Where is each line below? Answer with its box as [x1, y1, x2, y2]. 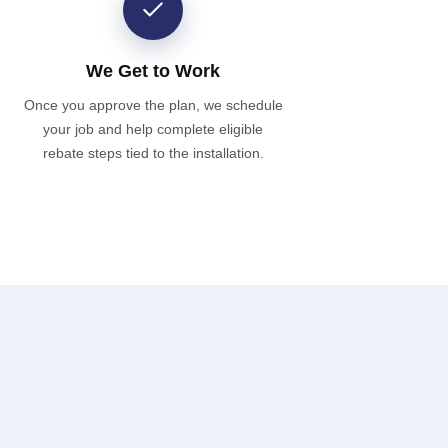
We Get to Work [86, 60, 221, 81]
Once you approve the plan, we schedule [23, 96, 283, 113]
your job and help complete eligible [43, 120, 264, 137]
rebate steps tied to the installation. [42, 144, 264, 161]
